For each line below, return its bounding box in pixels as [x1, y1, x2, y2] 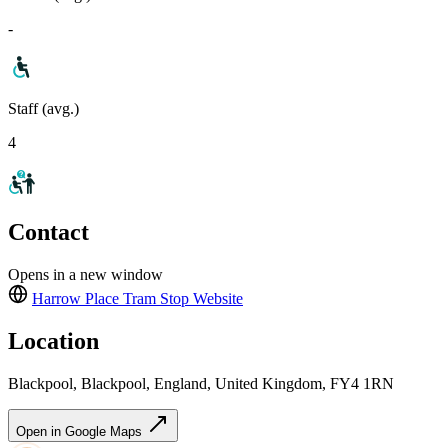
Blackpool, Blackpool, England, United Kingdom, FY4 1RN [8, 375, 394, 393]
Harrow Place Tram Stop [32, 290, 189, 308]
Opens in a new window [8, 266, 163, 284]
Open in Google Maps [16, 424, 146, 440]
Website [189, 290, 243, 308]
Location [8, 328, 99, 355]
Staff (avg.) [8, 99, 79, 117]
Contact [8, 219, 89, 246]
